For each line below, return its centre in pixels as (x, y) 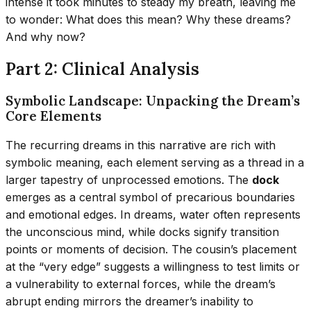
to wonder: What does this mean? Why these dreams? (148, 20)
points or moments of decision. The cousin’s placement (151, 249)
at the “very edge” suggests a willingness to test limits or (153, 266)
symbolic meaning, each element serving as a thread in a (155, 162)
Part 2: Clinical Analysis (102, 69)
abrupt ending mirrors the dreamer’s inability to (129, 301)
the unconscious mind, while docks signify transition (142, 232)
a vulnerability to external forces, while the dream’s (141, 284)
